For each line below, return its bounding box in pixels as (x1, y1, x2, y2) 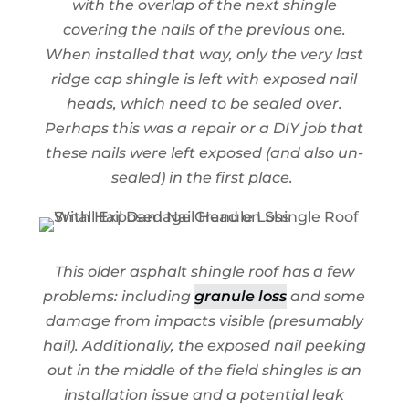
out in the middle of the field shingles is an (47, 362, 362, 380)
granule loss (194, 288, 288, 306)
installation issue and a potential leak (64, 386, 345, 404)
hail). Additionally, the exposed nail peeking (42, 337, 366, 355)
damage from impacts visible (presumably (45, 312, 363, 330)
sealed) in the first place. (111, 169, 298, 187)
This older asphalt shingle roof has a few (54, 263, 354, 281)
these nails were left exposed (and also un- (45, 144, 363, 163)
